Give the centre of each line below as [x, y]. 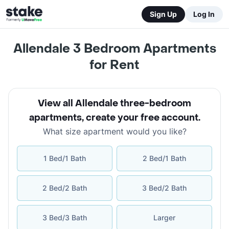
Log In [204, 14]
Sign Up [163, 14]
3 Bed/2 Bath [164, 188]
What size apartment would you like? [114, 131]
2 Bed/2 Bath [65, 188]
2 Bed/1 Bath [164, 158]
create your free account [142, 118]
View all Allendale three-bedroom [114, 104]
